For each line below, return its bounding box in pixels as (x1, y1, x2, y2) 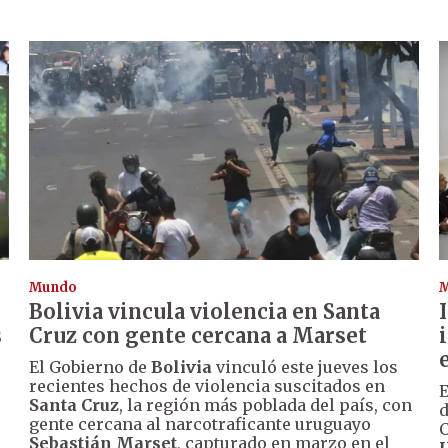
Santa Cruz (29, 395, 120, 416)
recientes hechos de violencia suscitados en (29, 376, 386, 397)
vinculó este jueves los (212, 357, 399, 378)
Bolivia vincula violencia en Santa (29, 299, 381, 325)
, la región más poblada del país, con (119, 395, 413, 416)
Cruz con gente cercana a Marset (29, 323, 368, 349)
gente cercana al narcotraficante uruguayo (29, 414, 372, 435)
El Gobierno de (29, 357, 152, 378)
